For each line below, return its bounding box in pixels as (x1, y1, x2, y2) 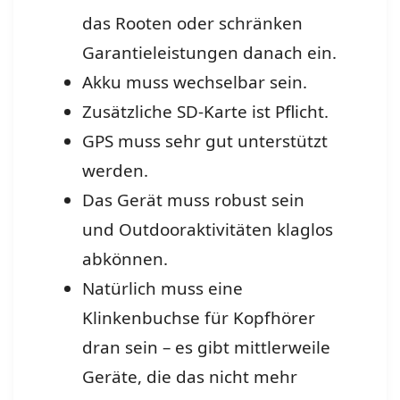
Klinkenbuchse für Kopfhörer (81, 306, 315, 330)
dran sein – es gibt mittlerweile (81, 336, 330, 360)
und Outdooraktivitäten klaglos (81, 218, 333, 242)
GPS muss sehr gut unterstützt (81, 129, 328, 154)
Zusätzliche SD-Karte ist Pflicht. (81, 100, 329, 124)
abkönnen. (81, 247, 168, 271)
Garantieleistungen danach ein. (81, 41, 337, 65)
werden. (81, 159, 148, 183)
